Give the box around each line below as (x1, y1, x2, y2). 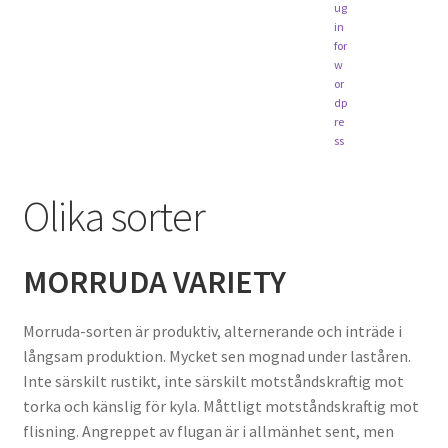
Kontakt (22, 114, 81, 135)
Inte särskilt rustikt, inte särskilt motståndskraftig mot (22, 370, 404, 391)
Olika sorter (22, 189, 205, 242)
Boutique (22, 61, 85, 82)
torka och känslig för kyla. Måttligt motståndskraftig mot (22, 395, 419, 416)
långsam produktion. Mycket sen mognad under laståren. (22, 345, 411, 366)
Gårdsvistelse (22, 8, 115, 29)
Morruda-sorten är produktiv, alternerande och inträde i (22, 320, 402, 341)
